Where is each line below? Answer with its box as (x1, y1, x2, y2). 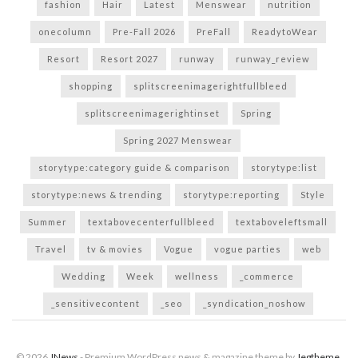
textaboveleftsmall (236, 217, 328, 228)
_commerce (240, 271, 294, 282)
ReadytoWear (251, 26, 318, 38)
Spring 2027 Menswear (123, 135, 233, 146)
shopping (68, 81, 113, 92)
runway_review (235, 54, 309, 65)
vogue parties (213, 244, 281, 255)
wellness (175, 271, 219, 282)
